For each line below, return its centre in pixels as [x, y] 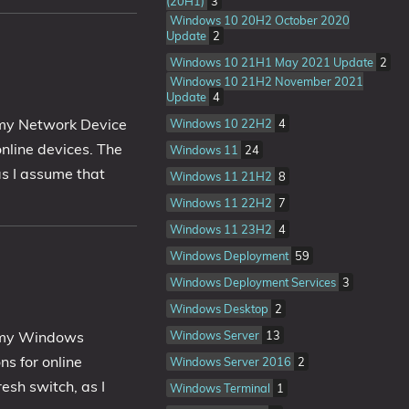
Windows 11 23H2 [222, 229]
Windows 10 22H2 [222, 123]
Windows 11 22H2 [222, 203]
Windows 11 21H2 [222, 176]
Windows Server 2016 [231, 362]
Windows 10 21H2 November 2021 [266, 81]
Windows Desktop [220, 309]
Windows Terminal [221, 388]
